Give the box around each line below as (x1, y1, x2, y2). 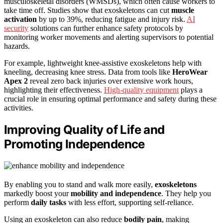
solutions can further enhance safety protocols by (28, 24, 183, 33)
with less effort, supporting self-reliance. (66, 198, 194, 207)
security (4, 24, 28, 33)
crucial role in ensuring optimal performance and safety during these (4, 95, 217, 104)
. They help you (161, 189, 211, 198)
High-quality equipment (104, 86, 179, 95)
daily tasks (31, 198, 66, 207)
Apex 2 (4, 77, 28, 86)
